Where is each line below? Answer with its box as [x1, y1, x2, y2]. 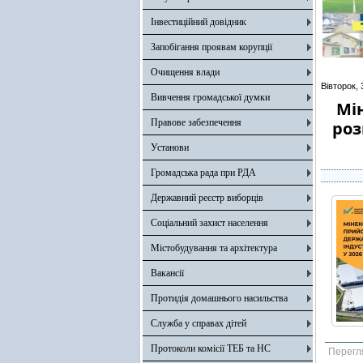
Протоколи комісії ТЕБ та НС [151, 343, 271, 354]
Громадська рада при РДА [151, 167, 256, 178]
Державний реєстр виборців [151, 192, 263, 203]
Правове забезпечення [151, 117, 241, 128]
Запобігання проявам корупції [151, 41, 272, 53]
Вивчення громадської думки [151, 92, 270, 103]
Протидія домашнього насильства [151, 293, 288, 304]
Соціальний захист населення [151, 217, 268, 228]
